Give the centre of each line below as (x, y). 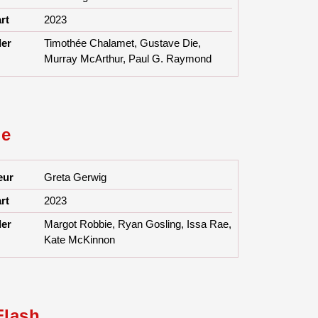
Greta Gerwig (76, 177)
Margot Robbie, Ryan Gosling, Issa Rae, (138, 224)
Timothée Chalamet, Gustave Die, (123, 43)
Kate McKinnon (80, 240)
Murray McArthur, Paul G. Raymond (128, 59)
